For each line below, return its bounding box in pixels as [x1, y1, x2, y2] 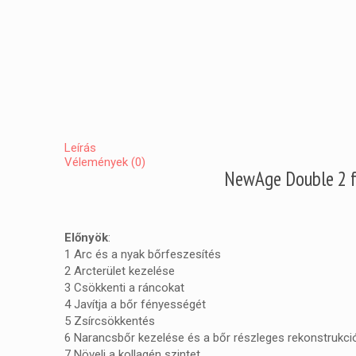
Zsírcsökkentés [71, 313, 156, 328]
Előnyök [64, 230, 109, 245]
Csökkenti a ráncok [74, 280, 175, 295]
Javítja [74, 296, 108, 311]
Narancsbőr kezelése [71, 330, 185, 345]
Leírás [64, 140, 97, 155]
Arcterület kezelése [74, 263, 176, 278]
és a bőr [188, 330, 231, 345]
